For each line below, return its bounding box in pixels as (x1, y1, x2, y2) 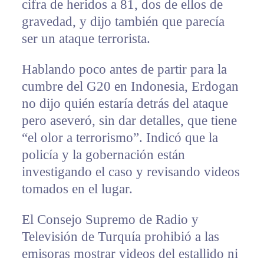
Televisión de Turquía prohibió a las (21, 229, 219, 245)
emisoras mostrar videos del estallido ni (21, 246, 238, 262)
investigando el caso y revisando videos (21, 164, 240, 180)
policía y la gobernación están (21, 147, 185, 163)
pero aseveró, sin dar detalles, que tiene (21, 113, 237, 128)
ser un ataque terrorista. (21, 31, 150, 47)
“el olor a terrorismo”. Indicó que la (21, 130, 218, 146)
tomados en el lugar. (21, 181, 133, 197)
